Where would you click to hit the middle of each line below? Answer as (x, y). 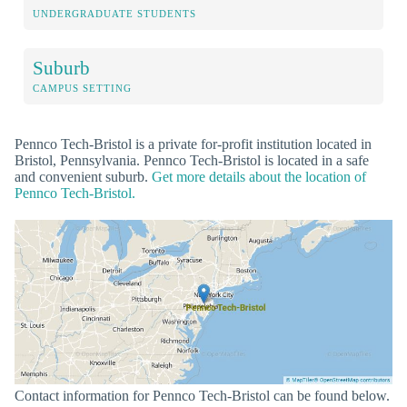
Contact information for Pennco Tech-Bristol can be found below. (202, 395)
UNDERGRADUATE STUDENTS (114, 14)
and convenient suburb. (83, 177)
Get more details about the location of (259, 177)
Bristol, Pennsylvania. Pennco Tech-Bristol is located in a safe (192, 161)
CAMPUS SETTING (82, 89)
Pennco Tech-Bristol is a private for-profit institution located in (193, 144)
